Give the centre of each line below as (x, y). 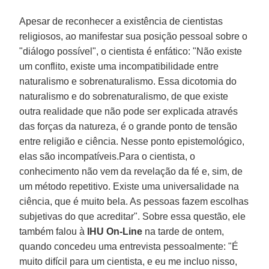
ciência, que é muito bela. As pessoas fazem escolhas (134, 201)
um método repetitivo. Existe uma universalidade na (129, 186)
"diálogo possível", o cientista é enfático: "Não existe (131, 51)
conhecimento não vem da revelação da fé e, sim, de (131, 171)
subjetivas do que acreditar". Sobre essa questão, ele (133, 216)
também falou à (52, 231)
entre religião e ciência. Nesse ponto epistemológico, (132, 141)
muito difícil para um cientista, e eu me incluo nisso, (128, 261)
